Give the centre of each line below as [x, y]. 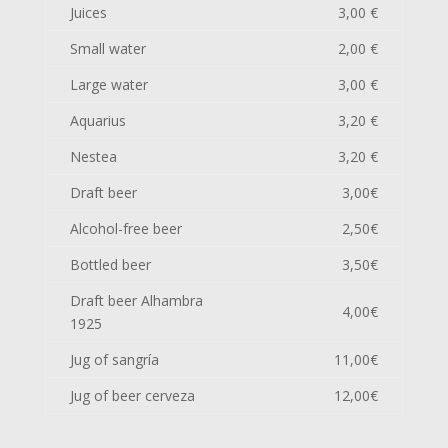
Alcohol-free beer [125, 228]
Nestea [93, 156]
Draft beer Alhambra [136, 300]
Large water [108, 84]
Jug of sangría [114, 359]
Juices [88, 12]
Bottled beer [110, 264]
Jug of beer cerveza [132, 395]
